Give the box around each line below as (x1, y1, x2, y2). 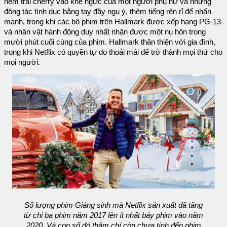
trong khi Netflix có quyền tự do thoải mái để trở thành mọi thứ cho (4, 48, 222, 56)
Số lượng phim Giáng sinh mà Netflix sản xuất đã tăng (24, 201, 203, 209)
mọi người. (4, 58, 40, 66)
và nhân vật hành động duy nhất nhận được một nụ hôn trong (4, 27, 206, 36)
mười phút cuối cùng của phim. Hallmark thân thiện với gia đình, (4, 37, 215, 46)
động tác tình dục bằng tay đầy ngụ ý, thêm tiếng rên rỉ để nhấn (4, 7, 211, 16)
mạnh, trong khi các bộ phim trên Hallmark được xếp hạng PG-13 (4, 17, 221, 26)
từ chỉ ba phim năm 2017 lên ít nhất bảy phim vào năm (24, 211, 203, 219)
